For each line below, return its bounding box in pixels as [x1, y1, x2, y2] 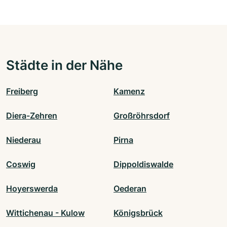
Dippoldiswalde [113, 159, 173, 169]
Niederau [6, 134, 41, 145]
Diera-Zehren [6, 110, 57, 121]
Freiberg [6, 86, 38, 96]
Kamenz [113, 86, 145, 96]
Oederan [113, 183, 146, 194]
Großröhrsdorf [113, 110, 170, 121]
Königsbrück [113, 207, 163, 218]
